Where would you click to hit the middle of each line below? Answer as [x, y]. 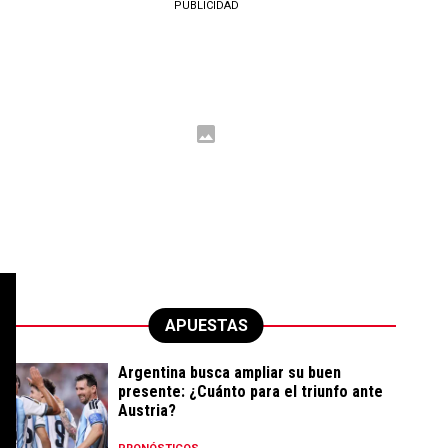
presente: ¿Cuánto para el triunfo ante [250, 391]
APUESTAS [206, 325]
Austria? [147, 410]
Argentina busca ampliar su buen [229, 372]
